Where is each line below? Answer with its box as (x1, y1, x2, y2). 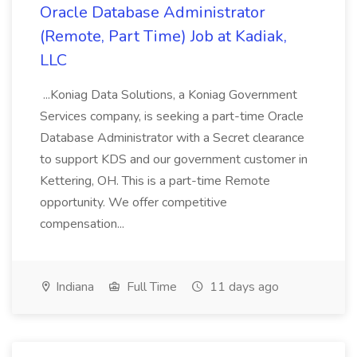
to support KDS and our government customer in (40, 151, 308, 168)
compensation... (40, 215, 127, 233)
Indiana (53, 278, 94, 296)
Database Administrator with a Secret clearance (40, 129, 304, 147)
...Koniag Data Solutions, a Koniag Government (40, 86, 297, 104)
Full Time (124, 278, 177, 296)
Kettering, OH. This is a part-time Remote (40, 172, 270, 190)
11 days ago (206, 278, 279, 296)
